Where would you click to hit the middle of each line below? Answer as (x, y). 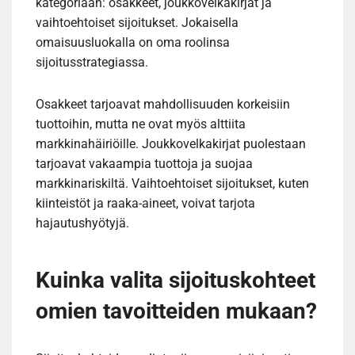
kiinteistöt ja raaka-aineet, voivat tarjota (145, 203)
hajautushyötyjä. (82, 223)
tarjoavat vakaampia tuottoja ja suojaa (144, 163)
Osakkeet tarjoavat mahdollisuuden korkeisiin (163, 104)
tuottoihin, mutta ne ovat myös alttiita (141, 124)
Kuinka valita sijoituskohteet (176, 280)
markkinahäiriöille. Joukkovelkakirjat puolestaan (171, 143)
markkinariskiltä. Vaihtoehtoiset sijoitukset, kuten (172, 183)
